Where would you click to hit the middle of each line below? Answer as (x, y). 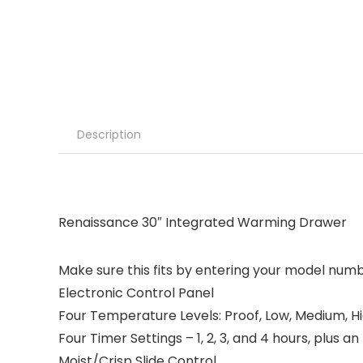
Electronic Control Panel (136, 293)
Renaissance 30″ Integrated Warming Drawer (203, 222)
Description (109, 134)
